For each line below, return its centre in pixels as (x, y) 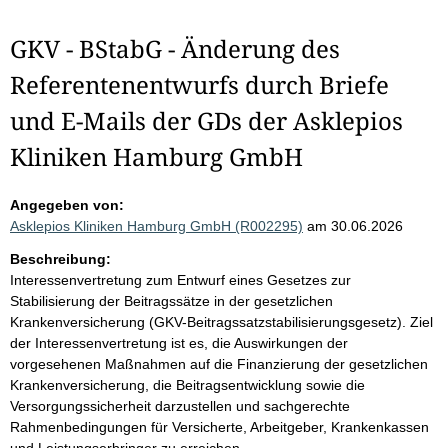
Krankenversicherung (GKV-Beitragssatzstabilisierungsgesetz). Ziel (221, 322)
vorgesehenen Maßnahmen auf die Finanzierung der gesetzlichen (219, 364)
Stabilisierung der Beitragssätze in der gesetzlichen (171, 301)
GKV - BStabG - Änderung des (175, 48)
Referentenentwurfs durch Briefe (199, 84)
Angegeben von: (67, 205)
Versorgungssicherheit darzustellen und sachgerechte (180, 406)
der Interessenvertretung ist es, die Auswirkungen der (179, 343)
